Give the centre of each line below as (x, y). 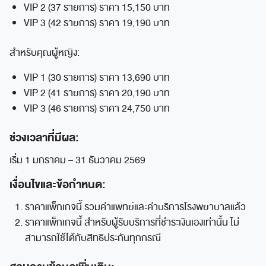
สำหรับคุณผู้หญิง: (45, 53)
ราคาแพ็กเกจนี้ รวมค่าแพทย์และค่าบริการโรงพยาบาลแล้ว (135, 207)
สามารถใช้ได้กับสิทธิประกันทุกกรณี (93, 238)
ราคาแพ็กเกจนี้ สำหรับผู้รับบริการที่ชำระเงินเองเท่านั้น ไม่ (132, 222)
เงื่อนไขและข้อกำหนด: (57, 184)
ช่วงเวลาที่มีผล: (44, 137)
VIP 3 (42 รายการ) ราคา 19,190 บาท (97, 23)
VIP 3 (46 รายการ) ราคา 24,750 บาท (97, 108)
